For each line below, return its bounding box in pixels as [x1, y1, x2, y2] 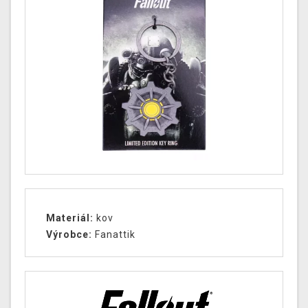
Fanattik [95, 229, 135, 241]
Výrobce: [46, 229, 95, 241]
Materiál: [46, 212, 96, 224]
